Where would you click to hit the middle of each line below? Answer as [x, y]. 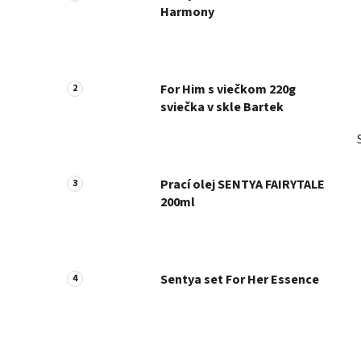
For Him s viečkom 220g [228, 89]
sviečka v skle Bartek [222, 107]
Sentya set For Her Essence [240, 279]
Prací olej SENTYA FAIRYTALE [243, 184]
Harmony [187, 12]
